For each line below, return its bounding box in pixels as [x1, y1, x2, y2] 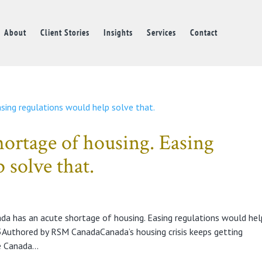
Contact [189, 27, 218, 39]
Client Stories [40, 27, 89, 39]
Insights [103, 27, 133, 39]
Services [146, 27, 176, 39]
